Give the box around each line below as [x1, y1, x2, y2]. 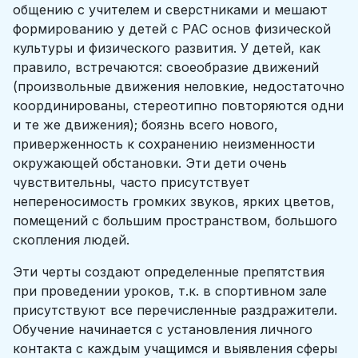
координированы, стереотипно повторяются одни [13, 97, 344, 113]
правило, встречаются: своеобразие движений [13, 59, 319, 75]
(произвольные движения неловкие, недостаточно [13, 78, 344, 94]
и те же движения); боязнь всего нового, [13, 117, 278, 133]
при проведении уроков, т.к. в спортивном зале [13, 283, 327, 299]
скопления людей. [13, 232, 129, 248]
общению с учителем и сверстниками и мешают [13, 2, 328, 18]
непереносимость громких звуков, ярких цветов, [13, 193, 335, 209]
